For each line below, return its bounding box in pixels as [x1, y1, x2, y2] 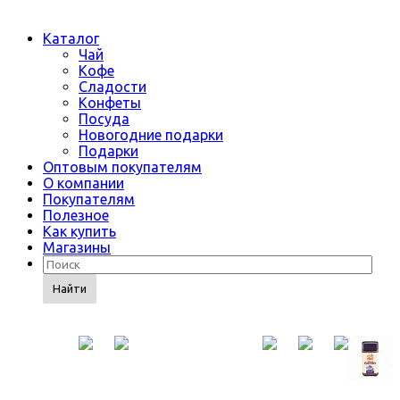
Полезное [43, 207, 109, 223]
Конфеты [79, 95, 141, 111]
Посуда [79, 111, 129, 127]
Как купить [43, 223, 116, 239]
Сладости [79, 79, 146, 95]
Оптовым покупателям [43, 159, 202, 175]
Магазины [43, 239, 111, 255]
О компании [43, 175, 124, 191]
